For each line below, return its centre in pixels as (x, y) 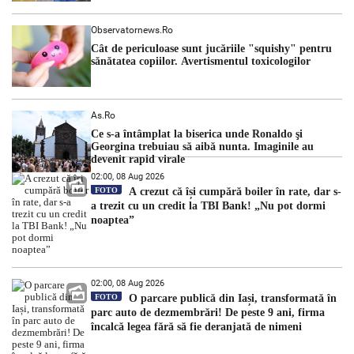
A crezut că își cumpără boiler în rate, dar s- (233, 191)
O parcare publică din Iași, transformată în (231, 298)
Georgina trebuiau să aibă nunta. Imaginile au (202, 146)
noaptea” (113, 220)
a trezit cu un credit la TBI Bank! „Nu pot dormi (208, 205)
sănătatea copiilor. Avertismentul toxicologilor (201, 61)
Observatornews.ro (132, 30)
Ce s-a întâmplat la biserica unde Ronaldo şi (197, 134)
